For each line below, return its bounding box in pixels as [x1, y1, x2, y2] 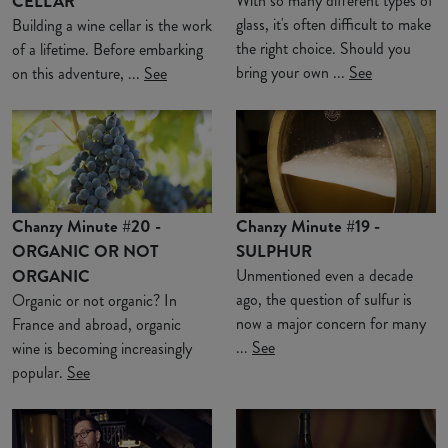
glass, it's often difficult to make [236, 13, 431, 37]
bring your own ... [236, 61, 349, 85]
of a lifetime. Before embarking [12, 37, 203, 61]
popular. [12, 360, 67, 384]
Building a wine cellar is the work [12, 13, 212, 37]
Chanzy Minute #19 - [236, 213, 380, 238]
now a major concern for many [236, 311, 426, 335]
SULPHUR [236, 238, 312, 263]
